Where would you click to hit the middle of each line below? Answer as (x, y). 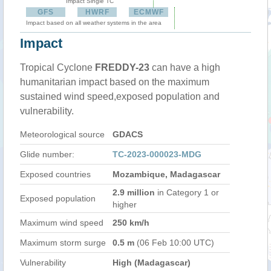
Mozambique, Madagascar (166, 174)
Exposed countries (55, 174)
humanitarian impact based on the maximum (115, 82)
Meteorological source (62, 134)
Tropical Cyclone (57, 67)
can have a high (185, 67)
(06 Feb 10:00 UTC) (174, 243)
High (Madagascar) (152, 263)
